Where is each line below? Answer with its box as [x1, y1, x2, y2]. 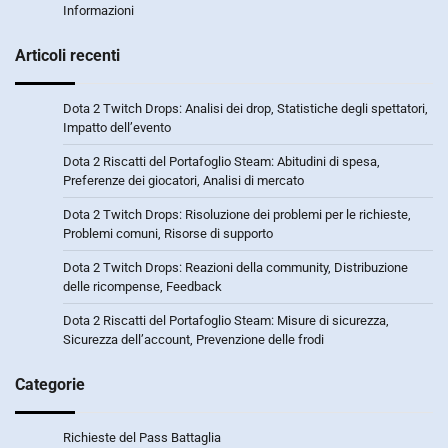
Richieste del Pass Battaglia [63, 429, 221, 445]
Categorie [15, 374, 85, 394]
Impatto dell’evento [63, 119, 171, 135]
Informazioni [63, 2, 134, 18]
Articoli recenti [15, 45, 120, 65]
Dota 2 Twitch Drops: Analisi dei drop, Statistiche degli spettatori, [63, 100, 428, 116]
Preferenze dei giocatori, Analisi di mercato [63, 172, 304, 188]
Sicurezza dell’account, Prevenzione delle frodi [63, 331, 324, 347]
